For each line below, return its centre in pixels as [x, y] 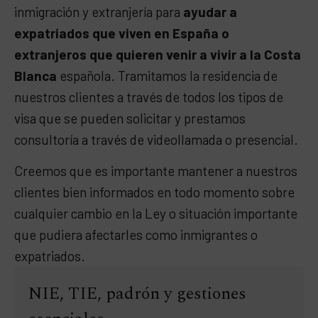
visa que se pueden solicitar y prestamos [130, 119]
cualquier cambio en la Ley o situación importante [156, 214]
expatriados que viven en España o [122, 33]
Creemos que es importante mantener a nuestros [156, 171]
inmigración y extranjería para [97, 12]
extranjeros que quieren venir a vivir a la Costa [158, 55]
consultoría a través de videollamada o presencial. [156, 140]
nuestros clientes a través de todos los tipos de [149, 97]
